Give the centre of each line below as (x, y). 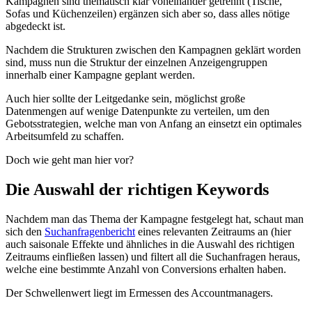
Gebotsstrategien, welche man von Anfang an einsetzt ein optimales (154, 123)
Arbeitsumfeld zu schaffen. (65, 136)
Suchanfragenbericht (90, 231)
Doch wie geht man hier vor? (70, 159)
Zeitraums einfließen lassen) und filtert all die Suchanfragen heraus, (153, 256)
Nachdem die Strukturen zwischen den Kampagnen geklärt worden (153, 49)
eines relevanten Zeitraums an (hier (213, 231)
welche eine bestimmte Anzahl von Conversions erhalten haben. (146, 269)
